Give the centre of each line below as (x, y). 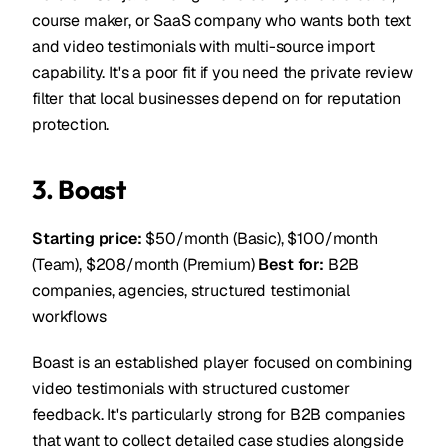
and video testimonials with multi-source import (203, 46)
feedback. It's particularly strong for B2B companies (218, 414)
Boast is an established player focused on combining (222, 362)
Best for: (291, 264)
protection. (71, 124)
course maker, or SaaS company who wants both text (222, 20)
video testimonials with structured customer (191, 388)
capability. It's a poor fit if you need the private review (222, 72)
